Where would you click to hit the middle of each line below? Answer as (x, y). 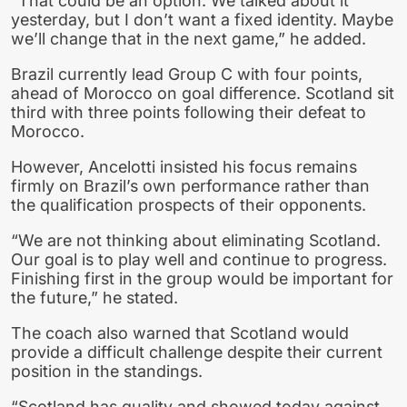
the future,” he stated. (94, 297)
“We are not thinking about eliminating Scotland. (196, 240)
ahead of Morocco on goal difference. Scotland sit (203, 94)
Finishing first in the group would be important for (202, 278)
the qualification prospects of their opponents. (189, 205)
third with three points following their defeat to (189, 113)
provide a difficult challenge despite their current (197, 352)
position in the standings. (107, 371)
